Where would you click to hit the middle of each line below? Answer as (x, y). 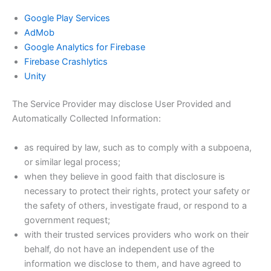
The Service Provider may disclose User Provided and (122, 104)
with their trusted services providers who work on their (136, 234)
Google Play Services (67, 18)
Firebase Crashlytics (66, 62)
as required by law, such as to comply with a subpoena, (138, 147)
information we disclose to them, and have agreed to (133, 263)
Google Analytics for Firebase (85, 47)
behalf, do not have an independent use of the (119, 249)
